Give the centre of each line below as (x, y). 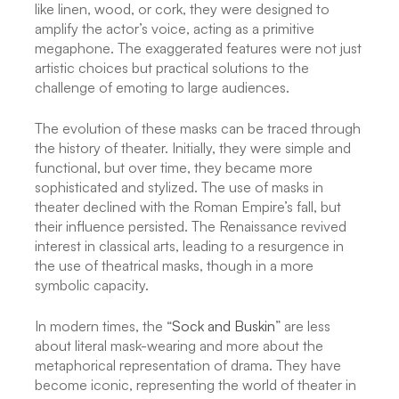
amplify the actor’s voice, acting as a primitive (175, 29)
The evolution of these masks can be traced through (198, 129)
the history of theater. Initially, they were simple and (193, 148)
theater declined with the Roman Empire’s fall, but (188, 207)
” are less (303, 326)
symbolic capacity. (92, 285)
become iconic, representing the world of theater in (195, 385)
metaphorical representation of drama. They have (188, 366)
